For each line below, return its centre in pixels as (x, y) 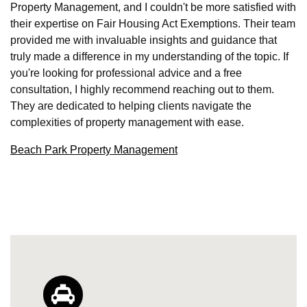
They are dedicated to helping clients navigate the (131, 106)
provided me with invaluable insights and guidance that (144, 40)
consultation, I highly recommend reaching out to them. (142, 89)
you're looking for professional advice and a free (126, 73)
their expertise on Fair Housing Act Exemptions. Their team (153, 23)
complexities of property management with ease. (127, 122)
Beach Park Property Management (94, 149)
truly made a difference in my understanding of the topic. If (149, 56)
